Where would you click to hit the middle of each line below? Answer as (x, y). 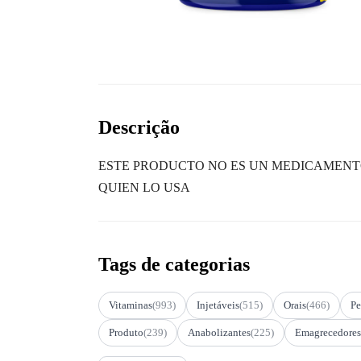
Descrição (139, 127)
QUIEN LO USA (144, 187)
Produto (126, 332)
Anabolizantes (219, 332)
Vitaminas (131, 305)
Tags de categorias (174, 264)
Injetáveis (218, 305)
